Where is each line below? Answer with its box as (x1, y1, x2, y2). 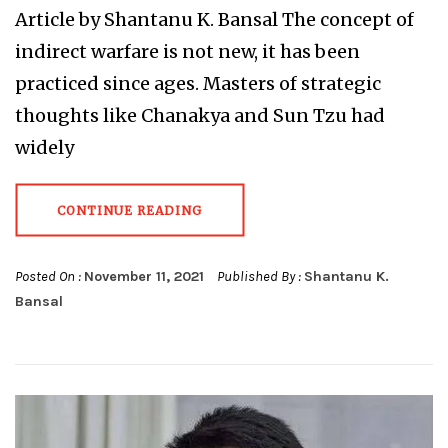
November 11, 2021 (84, 267, 204, 285)
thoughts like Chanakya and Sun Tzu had (15, 103, 385, 127)
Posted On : (15, 267, 84, 285)
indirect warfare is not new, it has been (15, 39, 360, 63)
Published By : (214, 267, 304, 285)
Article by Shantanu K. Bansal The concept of (15, 7, 414, 31)
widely (15, 135, 74, 159)
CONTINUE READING (57, 202, 202, 218)
